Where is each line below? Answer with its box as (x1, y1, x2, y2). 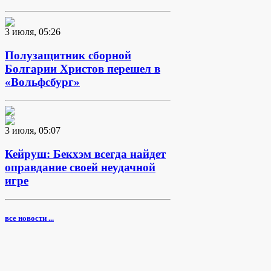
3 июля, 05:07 (5, 125, 60, 136)
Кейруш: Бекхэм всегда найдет (5, 148, 166, 161)
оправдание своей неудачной (5, 161, 155, 174)
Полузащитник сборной (5, 48, 131, 62)
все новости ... (5, 214, 54, 223)
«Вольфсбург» (5, 75, 80, 88)
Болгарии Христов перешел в (5, 62, 160, 75)
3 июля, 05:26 (5, 26, 60, 37)
